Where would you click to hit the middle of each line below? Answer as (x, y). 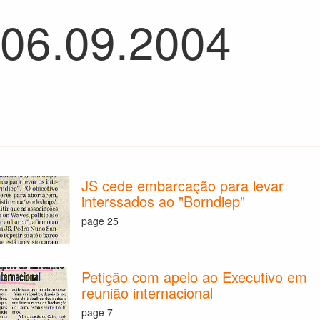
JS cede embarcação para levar (183, 186)
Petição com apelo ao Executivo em (195, 277)
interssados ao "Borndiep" (164, 201)
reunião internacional (147, 293)
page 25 (100, 220)
